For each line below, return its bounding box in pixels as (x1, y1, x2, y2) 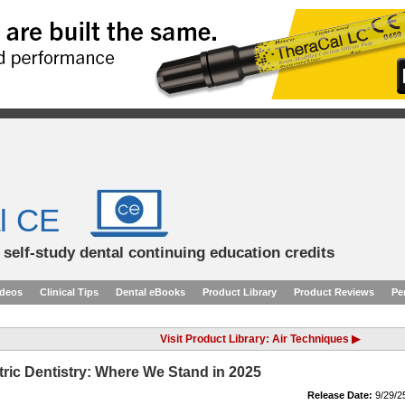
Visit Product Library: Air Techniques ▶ (160, 333, 360, 345)
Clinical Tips (40, 287, 99, 297)
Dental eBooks (116, 287, 185, 297)
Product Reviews (294, 287, 374, 297)
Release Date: (307, 390, 372, 400)
